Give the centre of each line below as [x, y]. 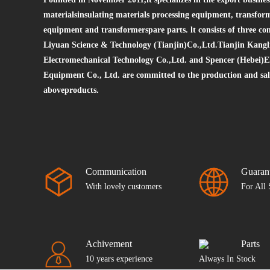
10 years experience [119, 259]
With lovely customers [124, 187]
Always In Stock [227, 259]
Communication [116, 172]
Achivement [109, 244]
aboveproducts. [71, 90]
